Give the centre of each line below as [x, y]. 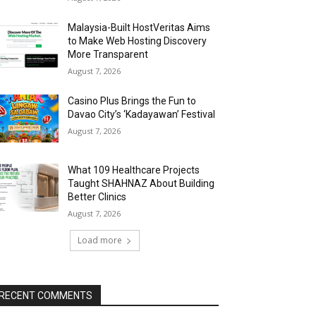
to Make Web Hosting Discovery [138, 41]
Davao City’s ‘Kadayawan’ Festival [142, 114]
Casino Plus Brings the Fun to [132, 101]
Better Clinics [97, 197]
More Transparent [108, 54]
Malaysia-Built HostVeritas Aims [139, 28]
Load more [99, 241]
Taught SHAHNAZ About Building [141, 184]
